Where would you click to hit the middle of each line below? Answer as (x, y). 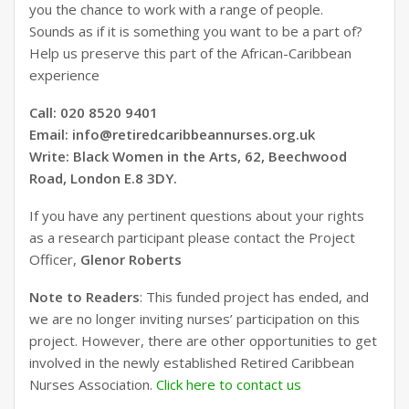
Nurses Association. (93, 384)
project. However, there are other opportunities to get (203, 340)
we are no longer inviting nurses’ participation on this (194, 318)
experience (64, 74)
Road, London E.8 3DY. (103, 178)
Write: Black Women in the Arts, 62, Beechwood (188, 156)
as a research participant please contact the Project (192, 237)
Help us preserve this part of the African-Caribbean (190, 52)
